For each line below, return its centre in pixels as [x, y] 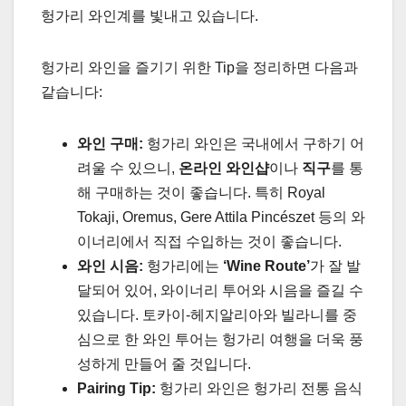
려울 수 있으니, [128, 169]
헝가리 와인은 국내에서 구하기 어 [254, 144]
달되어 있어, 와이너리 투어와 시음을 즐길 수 [220, 291]
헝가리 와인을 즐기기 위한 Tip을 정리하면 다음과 [199, 68]
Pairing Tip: [116, 389]
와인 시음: [110, 266]
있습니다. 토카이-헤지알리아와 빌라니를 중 [217, 315]
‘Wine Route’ [266, 266]
